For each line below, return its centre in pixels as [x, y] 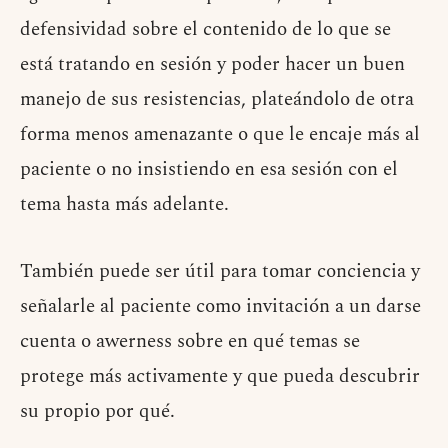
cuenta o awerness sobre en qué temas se [190, 342]
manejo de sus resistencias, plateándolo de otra [217, 100]
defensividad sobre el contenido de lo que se [205, 30]
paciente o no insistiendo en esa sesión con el [209, 170]
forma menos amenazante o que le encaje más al [220, 135]
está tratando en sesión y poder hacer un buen [212, 65]
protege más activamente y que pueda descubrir [220, 377]
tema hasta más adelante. [124, 205]
